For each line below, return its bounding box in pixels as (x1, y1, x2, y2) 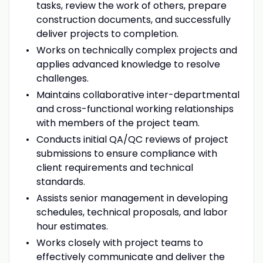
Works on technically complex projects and (36, 43, 237, 57)
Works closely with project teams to (36, 235, 203, 249)
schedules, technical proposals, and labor (36, 205, 228, 219)
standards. (36, 174, 85, 188)
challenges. (36, 71, 89, 85)
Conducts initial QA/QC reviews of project (36, 132, 228, 146)
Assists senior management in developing (36, 191, 228, 205)
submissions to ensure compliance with (36, 146, 217, 160)
